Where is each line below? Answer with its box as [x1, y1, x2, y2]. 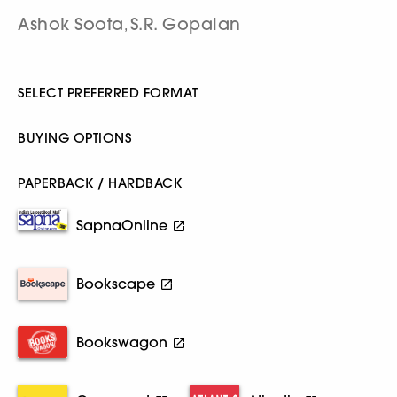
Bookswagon [76, 333, 167, 351]
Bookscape [76, 275, 155, 292]
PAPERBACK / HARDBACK [18, 175, 182, 191]
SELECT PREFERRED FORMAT [18, 84, 198, 101]
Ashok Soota [18, 13, 124, 35]
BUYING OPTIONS [18, 129, 131, 146]
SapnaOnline [76, 216, 167, 234]
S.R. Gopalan [129, 13, 241, 35]
